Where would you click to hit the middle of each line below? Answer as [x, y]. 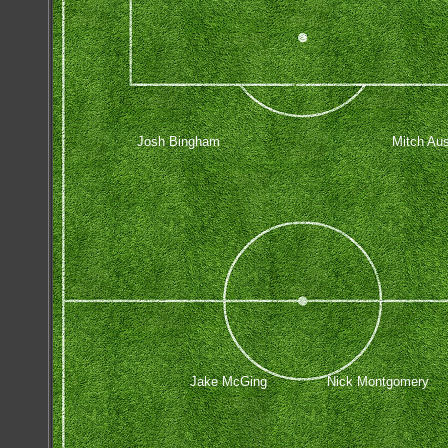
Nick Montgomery [378, 381]
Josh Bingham [178, 141]
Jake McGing [228, 381]
